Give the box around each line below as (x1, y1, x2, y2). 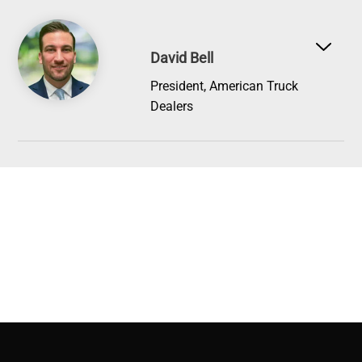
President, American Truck (150, 78, 299, 95)
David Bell (150, 49, 214, 67)
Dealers (150, 99, 194, 115)
